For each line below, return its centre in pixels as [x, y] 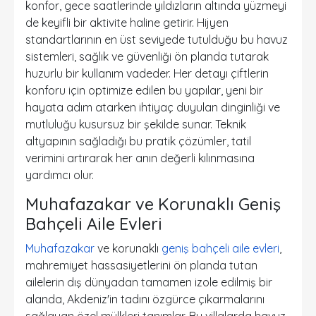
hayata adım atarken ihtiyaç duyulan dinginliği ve [153, 107]
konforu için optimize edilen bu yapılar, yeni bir [144, 90]
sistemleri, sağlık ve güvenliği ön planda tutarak [147, 56]
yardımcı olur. [60, 175]
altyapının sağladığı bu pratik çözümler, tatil [138, 141]
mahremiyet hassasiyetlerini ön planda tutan [141, 265]
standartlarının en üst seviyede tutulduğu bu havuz [157, 39]
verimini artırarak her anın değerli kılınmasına [140, 158]
